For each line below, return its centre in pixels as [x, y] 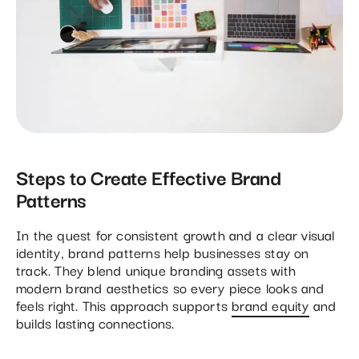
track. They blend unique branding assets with [156, 269]
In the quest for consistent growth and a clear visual [175, 234]
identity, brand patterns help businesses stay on [163, 252]
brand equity [270, 305]
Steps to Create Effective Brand [149, 176]
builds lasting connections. [95, 322]
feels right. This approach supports [124, 305]
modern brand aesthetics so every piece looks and [170, 287]
